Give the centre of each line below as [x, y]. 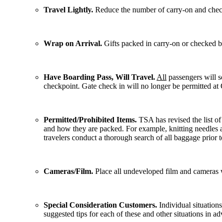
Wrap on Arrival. [73, 43]
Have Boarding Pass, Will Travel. [99, 77]
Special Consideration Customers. [100, 205]
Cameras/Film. [68, 171]
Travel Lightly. [68, 10]
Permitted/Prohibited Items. [90, 120]
